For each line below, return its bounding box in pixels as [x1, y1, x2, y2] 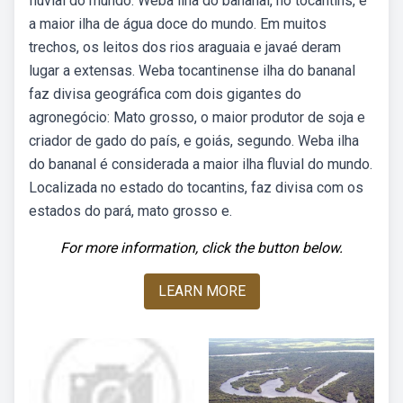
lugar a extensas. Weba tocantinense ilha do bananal [29, 62, 355, 79]
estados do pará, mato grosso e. [29, 202, 232, 219]
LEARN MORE [157, 282, 246, 300]
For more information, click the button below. [60, 239, 343, 256]
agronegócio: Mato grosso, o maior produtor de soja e [29, 109, 365, 126]
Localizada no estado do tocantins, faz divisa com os [29, 179, 363, 196]
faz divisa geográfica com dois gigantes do [29, 85, 301, 103]
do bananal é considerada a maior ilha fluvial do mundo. [29, 156, 372, 173]
